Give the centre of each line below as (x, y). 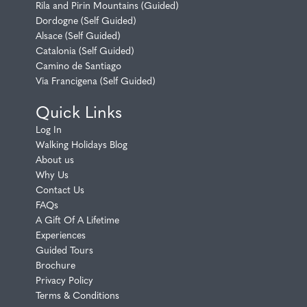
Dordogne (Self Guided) (86, 20)
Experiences (61, 234)
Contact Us (60, 189)
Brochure (56, 264)
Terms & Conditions (77, 294)
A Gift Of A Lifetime (77, 219)
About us (55, 159)
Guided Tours (64, 249)
